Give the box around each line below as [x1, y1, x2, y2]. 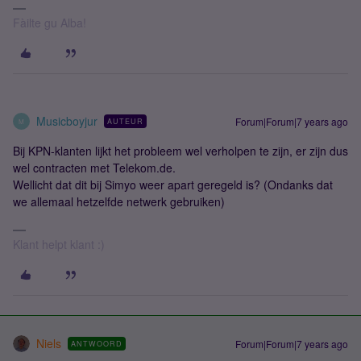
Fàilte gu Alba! [13, 15, 86, 31]
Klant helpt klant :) [13, 236, 105, 252]
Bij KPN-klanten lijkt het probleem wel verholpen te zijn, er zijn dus [13, 143, 348, 159]
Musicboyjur [36, 113, 98, 129]
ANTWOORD [71, 338, 122, 349]
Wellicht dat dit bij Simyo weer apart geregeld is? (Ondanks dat [13, 176, 333, 193]
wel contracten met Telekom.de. [13, 160, 176, 176]
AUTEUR [107, 116, 143, 127]
